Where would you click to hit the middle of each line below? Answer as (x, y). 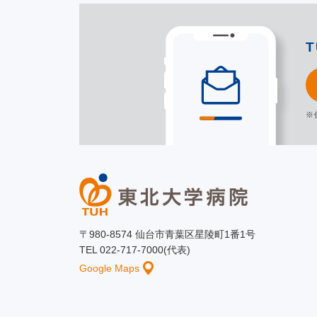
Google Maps (109, 268)
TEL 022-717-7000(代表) (135, 250)
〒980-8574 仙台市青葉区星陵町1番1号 (167, 234)
